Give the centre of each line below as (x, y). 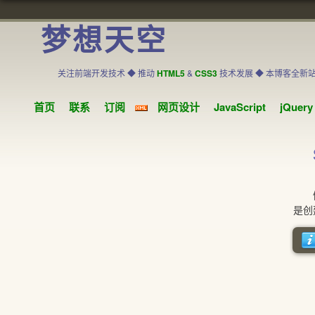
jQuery (296, 107)
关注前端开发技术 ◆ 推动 (107, 73)
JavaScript (239, 107)
